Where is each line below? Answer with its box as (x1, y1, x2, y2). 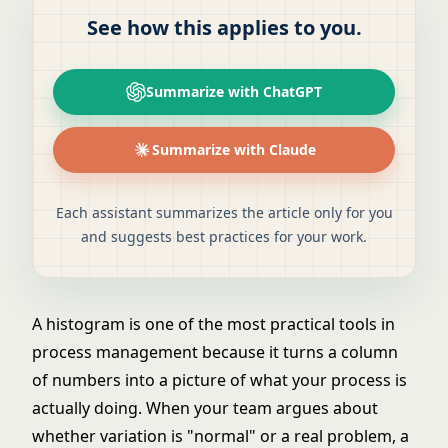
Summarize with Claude (152, 140, 316, 159)
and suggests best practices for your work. (81, 227, 367, 246)
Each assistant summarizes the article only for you (55, 203, 393, 222)
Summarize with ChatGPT (146, 82, 322, 101)
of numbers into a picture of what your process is (32, 369, 407, 391)
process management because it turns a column (32, 341, 398, 363)
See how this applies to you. (86, 14, 362, 41)
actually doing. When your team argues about (32, 397, 378, 419)
